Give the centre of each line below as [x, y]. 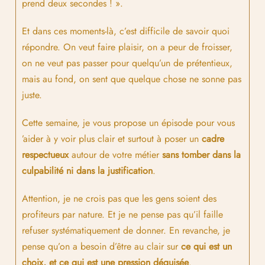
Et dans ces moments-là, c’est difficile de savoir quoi [126, 31]
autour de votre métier [115, 154]
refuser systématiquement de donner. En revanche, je [126, 230]
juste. [32, 95]
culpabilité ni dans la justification [87, 170]
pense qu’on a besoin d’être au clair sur [101, 246]
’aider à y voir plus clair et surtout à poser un [112, 138]
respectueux [45, 154]
